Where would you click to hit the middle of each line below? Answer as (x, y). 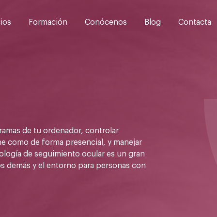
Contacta (195, 21)
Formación (48, 21)
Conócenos (106, 21)
